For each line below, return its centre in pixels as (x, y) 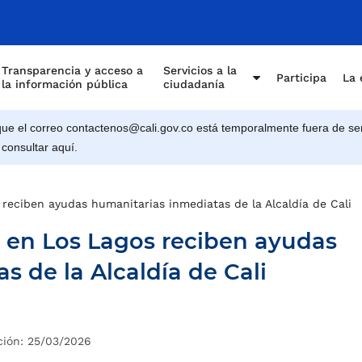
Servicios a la (200, 70)
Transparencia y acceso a (72, 70)
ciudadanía (194, 84)
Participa (301, 77)
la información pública (65, 84)
